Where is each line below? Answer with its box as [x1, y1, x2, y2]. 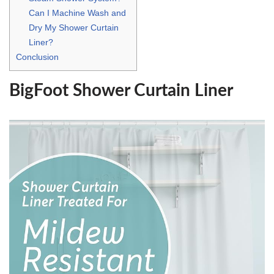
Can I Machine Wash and [29, 7, 127, 18]
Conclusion [16, 51, 59, 62]
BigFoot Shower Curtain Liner [9, 81, 233, 99]
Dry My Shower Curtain [29, 22, 119, 32]
